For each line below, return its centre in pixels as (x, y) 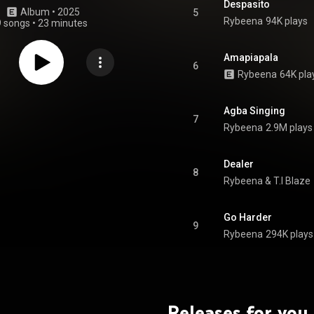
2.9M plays (289, 128)
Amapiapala (251, 57)
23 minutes (62, 23)
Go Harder (248, 217)
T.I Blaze (292, 181)
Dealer (239, 164)
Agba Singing (254, 111)
